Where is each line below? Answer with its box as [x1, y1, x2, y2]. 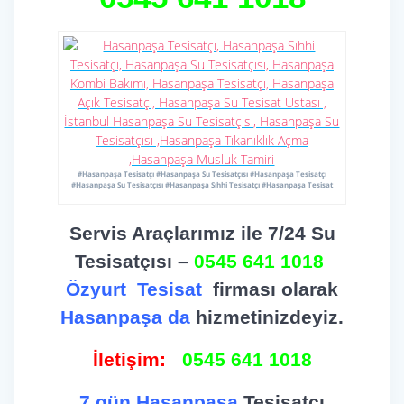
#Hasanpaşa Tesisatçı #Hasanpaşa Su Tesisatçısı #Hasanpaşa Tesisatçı [78, 169, 326, 179]
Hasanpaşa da [60, 307, 196, 328]
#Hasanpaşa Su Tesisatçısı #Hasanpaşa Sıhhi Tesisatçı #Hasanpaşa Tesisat [71, 179, 333, 190]
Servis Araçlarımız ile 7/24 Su [69, 223, 335, 244]
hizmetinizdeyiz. [196, 307, 344, 328]
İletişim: [92, 349, 171, 371]
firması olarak [202, 279, 338, 300]
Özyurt [66, 279, 126, 300]
